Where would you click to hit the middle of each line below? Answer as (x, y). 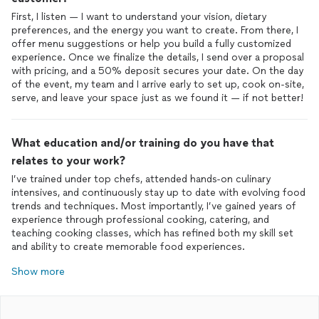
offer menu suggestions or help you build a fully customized (151, 44)
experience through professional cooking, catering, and (140, 220)
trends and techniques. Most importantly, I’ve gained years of (154, 206)
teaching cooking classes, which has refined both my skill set (152, 233)
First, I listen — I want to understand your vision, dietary (139, 17)
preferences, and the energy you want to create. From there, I (155, 30)
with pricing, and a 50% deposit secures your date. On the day (157, 71)
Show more (38, 272)
